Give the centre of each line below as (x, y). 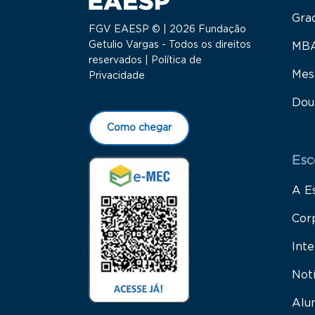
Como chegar (139, 128)
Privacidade (117, 76)
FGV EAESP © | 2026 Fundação (167, 30)
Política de (176, 61)
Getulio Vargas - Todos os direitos (170, 45)
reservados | (120, 61)
